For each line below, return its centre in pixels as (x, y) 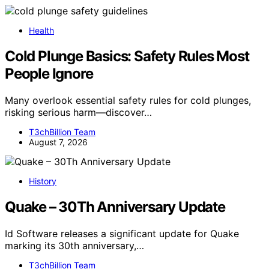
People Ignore (49, 74)
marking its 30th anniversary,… (74, 245)
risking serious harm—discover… (78, 112)
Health (41, 31)
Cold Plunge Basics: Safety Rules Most (127, 56)
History (43, 181)
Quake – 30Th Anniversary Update (115, 207)
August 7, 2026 (58, 142)
